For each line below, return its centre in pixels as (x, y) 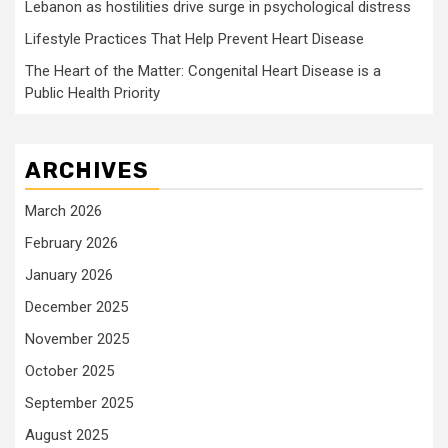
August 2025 (66, 435)
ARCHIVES (87, 170)
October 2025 (69, 371)
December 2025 (76, 307)
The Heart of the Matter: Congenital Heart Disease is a (203, 71)
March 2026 (63, 211)
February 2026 (71, 243)
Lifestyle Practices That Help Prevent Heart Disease (194, 39)
